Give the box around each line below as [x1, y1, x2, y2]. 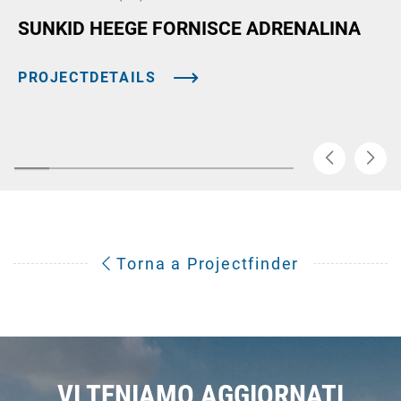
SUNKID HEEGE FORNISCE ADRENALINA [18, 17, 361, 39]
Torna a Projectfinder [111, 253, 300, 273]
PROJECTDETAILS [18, 68, 157, 86]
